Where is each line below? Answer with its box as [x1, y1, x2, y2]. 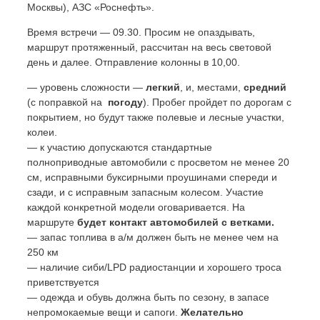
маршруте [27, 216, 77, 228]
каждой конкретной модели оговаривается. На [27, 201, 245, 213]
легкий [146, 81, 180, 93]
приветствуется [27, 276, 99, 288]
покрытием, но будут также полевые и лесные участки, [27, 111, 284, 123]
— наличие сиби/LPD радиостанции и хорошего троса [27, 261, 281, 273]
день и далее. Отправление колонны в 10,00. [27, 56, 240, 68]
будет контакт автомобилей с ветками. [77, 216, 274, 228]
